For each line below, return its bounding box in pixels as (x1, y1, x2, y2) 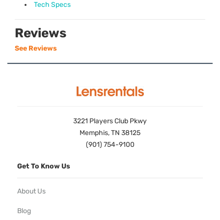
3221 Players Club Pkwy (73, 116, 147, 125)
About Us (17, 187, 46, 196)
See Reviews (15, 44, 57, 53)
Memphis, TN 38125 (80, 128, 140, 137)
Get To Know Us (17, 162, 70, 170)
